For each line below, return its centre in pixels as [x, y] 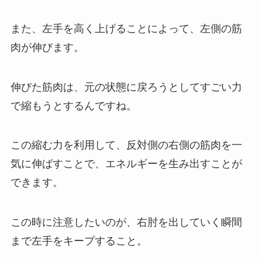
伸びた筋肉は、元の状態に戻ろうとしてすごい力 [126, 87]
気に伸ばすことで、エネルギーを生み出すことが [126, 164]
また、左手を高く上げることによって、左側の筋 [126, 28]
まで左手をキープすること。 [79, 241]
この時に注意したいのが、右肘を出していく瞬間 [126, 223]
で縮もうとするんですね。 [73, 106]
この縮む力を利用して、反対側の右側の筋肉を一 [126, 145]
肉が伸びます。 [47, 47]
